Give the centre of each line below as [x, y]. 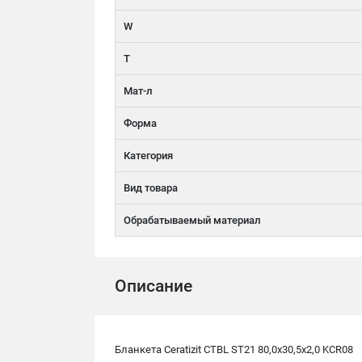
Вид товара [151, 188]
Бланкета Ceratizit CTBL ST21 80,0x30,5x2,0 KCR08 [234, 349]
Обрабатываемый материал [192, 220]
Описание [154, 286]
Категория [148, 156]
